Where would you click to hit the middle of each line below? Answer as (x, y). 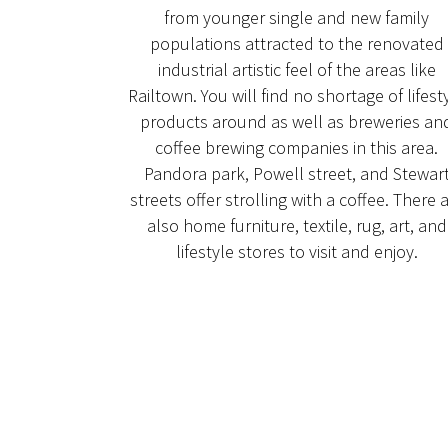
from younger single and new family (297, 17)
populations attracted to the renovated (296, 43)
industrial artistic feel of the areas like (296, 69)
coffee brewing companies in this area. (297, 147)
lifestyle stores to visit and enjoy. (296, 251)
